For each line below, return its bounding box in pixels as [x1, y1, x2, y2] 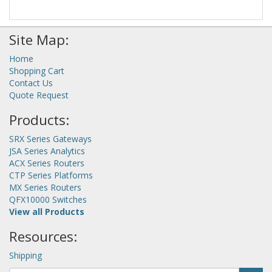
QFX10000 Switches [9, 194, 87, 206]
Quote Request [9, 89, 69, 101]
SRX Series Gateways [9, 133, 92, 145]
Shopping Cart [9, 65, 64, 77]
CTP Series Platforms [9, 169, 93, 182]
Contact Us [9, 77, 53, 89]
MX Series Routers [9, 182, 81, 194]
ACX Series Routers [9, 157, 84, 169]
